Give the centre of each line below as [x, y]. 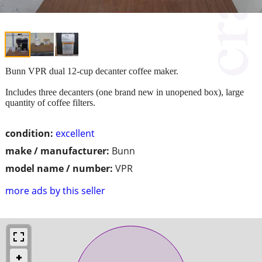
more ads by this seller [55, 190]
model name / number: [59, 168]
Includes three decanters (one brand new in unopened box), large [125, 92]
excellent [75, 133]
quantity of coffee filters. [50, 102]
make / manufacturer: [57, 151]
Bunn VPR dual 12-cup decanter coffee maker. [92, 71]
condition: [29, 133]
